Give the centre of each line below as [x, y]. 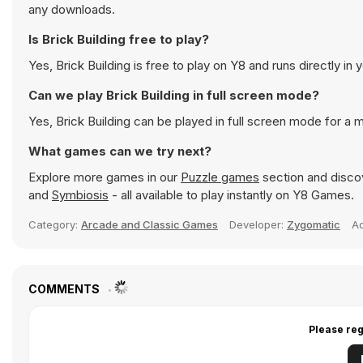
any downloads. [72, 9]
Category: [55, 224]
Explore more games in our [105, 177]
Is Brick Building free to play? [119, 39]
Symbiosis [80, 195]
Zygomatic [314, 224]
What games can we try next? [120, 151]
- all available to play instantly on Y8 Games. [231, 195]
